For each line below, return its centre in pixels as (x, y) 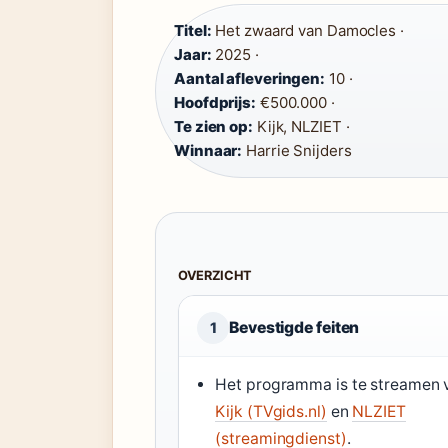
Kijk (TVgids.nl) (271, 411)
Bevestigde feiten (294, 327)
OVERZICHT (215, 275)
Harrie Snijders (297, 150)
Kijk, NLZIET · (301, 126)
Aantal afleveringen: (249, 78)
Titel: (193, 30)
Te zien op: (213, 126)
